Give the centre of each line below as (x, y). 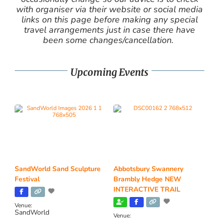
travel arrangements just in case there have (109, 30)
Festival (27, 179)
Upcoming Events (109, 72)
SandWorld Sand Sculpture (58, 169)
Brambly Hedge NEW (147, 179)
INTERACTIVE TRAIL (147, 189)
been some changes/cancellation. (109, 40)
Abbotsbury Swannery (148, 169)
